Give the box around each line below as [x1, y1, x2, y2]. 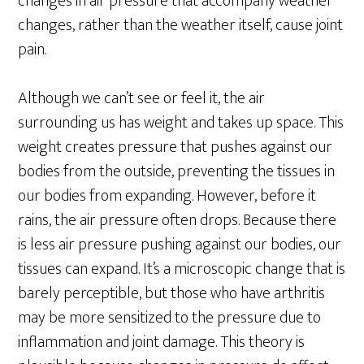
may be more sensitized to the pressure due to [18, 304, 322, 331]
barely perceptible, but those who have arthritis [18, 279, 326, 307]
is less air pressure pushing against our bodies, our [18, 231, 342, 258]
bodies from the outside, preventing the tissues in [18, 158, 336, 185]
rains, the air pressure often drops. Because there [18, 206, 337, 234]
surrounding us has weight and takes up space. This [18, 109, 344, 136]
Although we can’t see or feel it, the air [18, 84, 266, 112]
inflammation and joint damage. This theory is [18, 328, 305, 356]
